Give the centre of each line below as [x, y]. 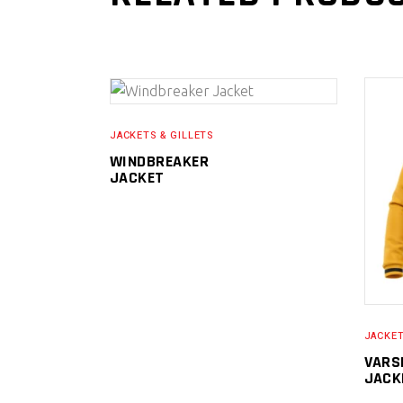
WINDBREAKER [159, 161]
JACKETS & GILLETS [162, 135]
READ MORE [210, 120]
